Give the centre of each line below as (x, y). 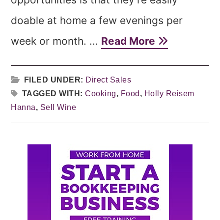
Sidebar (61, 173)
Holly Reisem (169, 94)
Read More (130, 41)
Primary (61, 152)
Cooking (101, 94)
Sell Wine (58, 107)
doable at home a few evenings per (97, 20)
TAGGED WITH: (54, 94)
